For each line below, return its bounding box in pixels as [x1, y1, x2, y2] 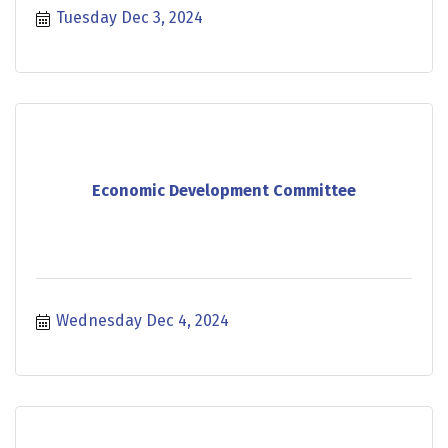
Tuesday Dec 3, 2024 [56, 7, 203, 27]
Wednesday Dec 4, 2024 [56, 310, 229, 330]
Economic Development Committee [92, 181, 356, 201]
